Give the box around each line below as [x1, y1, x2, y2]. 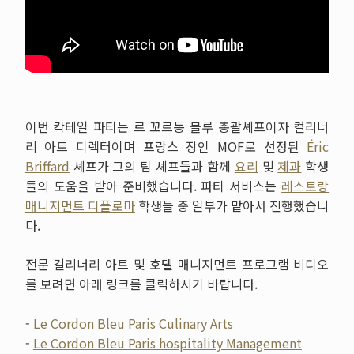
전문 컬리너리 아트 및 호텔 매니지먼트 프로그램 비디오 [24, 254, 330, 274]
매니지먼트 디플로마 [24, 196, 135, 216]
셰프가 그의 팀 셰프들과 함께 [69, 156, 235, 176]
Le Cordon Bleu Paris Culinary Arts [32, 314, 233, 333]
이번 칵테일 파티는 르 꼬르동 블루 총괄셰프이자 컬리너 [24, 117, 330, 137]
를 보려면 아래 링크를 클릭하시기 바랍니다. [24, 274, 258, 294]
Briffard [24, 156, 70, 176]
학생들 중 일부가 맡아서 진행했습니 [134, 196, 330, 216]
